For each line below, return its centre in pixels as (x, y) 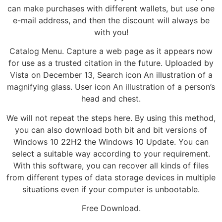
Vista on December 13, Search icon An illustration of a (111, 75)
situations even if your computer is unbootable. (111, 189)
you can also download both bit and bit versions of (111, 130)
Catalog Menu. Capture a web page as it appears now (111, 51)
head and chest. (111, 99)
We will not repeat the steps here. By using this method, (111, 118)
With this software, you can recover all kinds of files (111, 165)
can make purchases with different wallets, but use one (111, 8)
